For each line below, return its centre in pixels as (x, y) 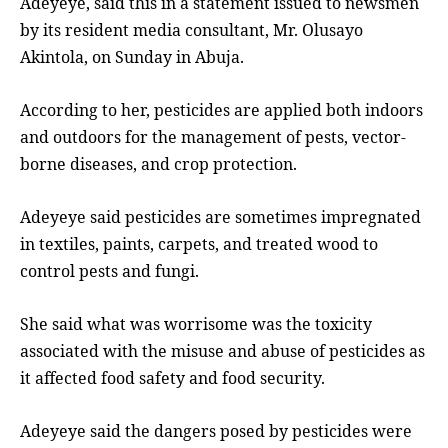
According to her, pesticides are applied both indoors (221, 109)
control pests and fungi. (109, 270)
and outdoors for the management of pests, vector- (213, 136)
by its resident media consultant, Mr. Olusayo (191, 29)
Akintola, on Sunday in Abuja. (132, 56)
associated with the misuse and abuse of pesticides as (222, 350)
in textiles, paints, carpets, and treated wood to (199, 243)
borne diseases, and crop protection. (158, 163)
